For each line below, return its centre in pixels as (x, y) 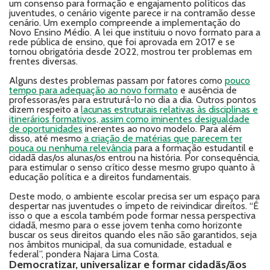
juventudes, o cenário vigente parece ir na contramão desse (132, 13)
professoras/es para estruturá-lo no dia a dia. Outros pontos (133, 100)
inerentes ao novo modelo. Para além (162, 129)
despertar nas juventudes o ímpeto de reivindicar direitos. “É (134, 206)
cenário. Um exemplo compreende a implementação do (125, 23)
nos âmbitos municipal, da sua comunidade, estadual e (121, 244)
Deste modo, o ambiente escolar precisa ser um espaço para (134, 196)
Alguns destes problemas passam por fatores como (117, 80)
